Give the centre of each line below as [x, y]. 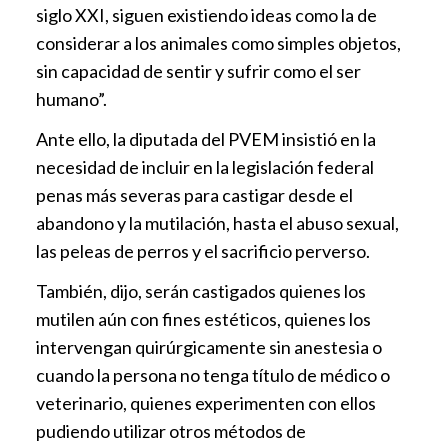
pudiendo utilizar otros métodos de [171, 431]
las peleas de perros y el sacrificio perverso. [203, 251]
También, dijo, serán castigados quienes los [201, 291]
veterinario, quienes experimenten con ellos [206, 403]
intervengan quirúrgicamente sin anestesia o [209, 347]
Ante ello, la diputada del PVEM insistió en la [206, 139]
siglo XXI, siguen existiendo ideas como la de [206, 15]
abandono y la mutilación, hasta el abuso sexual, [217, 223]
